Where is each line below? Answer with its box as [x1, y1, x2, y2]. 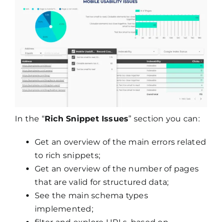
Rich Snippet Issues [44, 114, 129, 124]
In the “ [14, 114, 45, 124]
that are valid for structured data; [34, 177, 169, 187]
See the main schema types [34, 191, 148, 201]
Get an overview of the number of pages [34, 164, 199, 174]
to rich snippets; [34, 151, 101, 161]
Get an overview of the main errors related [34, 137, 207, 147]
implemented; [34, 204, 93, 214]
